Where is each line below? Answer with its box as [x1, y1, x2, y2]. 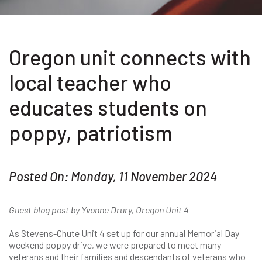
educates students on [9, 95, 207, 120]
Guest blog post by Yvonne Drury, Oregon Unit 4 [9, 204, 189, 215]
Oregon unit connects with [9, 44, 251, 70]
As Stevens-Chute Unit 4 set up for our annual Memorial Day [9, 227, 239, 239]
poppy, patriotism [9, 120, 173, 145]
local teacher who [9, 70, 171, 95]
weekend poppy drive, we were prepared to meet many [9, 239, 221, 250]
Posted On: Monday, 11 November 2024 [9, 168, 217, 184]
